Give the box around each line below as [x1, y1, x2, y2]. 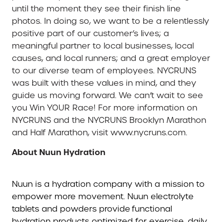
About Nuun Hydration [12, 147, 106, 158]
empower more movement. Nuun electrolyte [12, 191, 194, 202]
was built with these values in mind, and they [12, 78, 196, 89]
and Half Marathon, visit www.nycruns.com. [12, 127, 187, 138]
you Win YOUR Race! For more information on [12, 103, 197, 113]
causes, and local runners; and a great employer [12, 53, 210, 64]
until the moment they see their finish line [12, 3, 181, 14]
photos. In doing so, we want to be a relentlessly [12, 16, 209, 27]
